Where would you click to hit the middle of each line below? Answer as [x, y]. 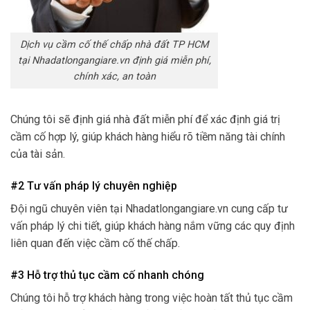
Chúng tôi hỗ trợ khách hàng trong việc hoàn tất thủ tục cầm [152, 298]
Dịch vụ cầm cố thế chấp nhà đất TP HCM [114, 45]
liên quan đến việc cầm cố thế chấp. [95, 243]
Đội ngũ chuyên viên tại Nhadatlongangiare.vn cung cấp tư [149, 208]
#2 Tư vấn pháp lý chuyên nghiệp [94, 185]
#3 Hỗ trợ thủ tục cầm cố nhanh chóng [107, 275]
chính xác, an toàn [114, 77]
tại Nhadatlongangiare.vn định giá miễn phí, [114, 61]
